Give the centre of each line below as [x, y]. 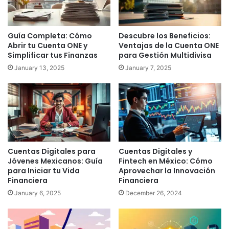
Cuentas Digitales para [52, 151]
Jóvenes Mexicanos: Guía [55, 161]
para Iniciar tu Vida [44, 170]
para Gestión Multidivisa [165, 55]
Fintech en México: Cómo [166, 161]
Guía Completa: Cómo [50, 36]
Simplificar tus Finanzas [53, 55]
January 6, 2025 [38, 193]
